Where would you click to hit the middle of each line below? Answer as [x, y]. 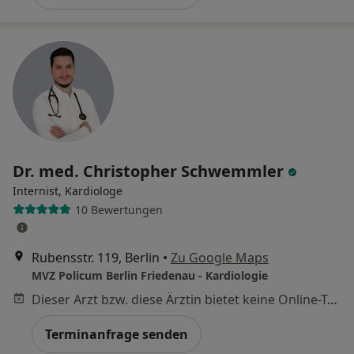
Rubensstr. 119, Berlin [96, 258]
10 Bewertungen [119, 209]
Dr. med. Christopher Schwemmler [150, 171]
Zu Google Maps [220, 258]
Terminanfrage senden [117, 335]
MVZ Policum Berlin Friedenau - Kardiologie [150, 276]
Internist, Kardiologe [68, 191]
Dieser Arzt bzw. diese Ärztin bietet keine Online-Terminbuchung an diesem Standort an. [332, 300]
